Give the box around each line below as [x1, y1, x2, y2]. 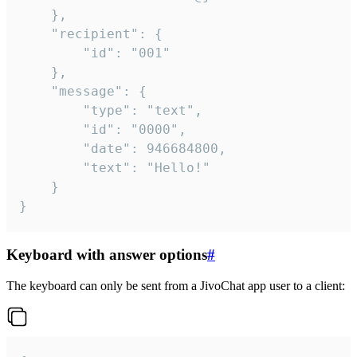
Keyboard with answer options [6, 246, 207, 264]
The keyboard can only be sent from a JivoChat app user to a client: [6, 279, 345, 293]
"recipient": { [19, 25, 51, 41]
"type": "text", [19, 102, 83, 118]
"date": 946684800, [19, 140, 83, 156]
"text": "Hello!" [19, 159, 83, 175]
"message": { [19, 83, 51, 99]
